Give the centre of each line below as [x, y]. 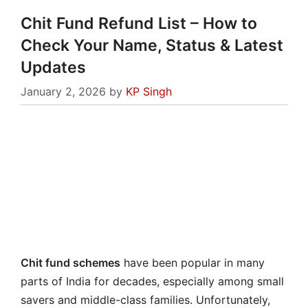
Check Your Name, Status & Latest [152, 45]
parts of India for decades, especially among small [152, 281]
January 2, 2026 [63, 91]
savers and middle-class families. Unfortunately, [145, 299]
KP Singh [149, 91]
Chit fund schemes [70, 262]
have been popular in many [192, 262]
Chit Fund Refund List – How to [139, 23]
